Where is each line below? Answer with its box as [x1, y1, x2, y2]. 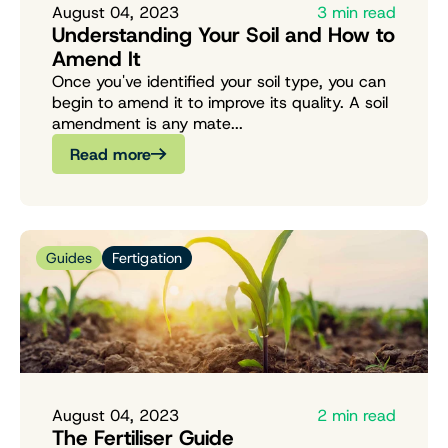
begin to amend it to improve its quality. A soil [52, 92, 388, 114]
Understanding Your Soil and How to [52, 21, 395, 50]
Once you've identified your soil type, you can [52, 71, 386, 93]
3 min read [317, 2, 396, 24]
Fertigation [111, 248, 183, 269]
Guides [45, 248, 93, 269]
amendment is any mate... [52, 113, 243, 135]
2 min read [317, 405, 396, 427]
